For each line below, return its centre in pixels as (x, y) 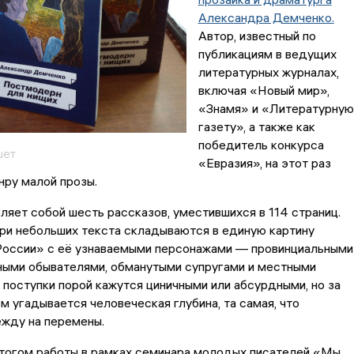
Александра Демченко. (266, 18)
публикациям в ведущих (267, 54)
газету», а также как (256, 127)
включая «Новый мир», (264, 90)
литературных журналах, (268, 72)
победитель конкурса (261, 145)
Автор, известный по (257, 36)
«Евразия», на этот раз (264, 163)
